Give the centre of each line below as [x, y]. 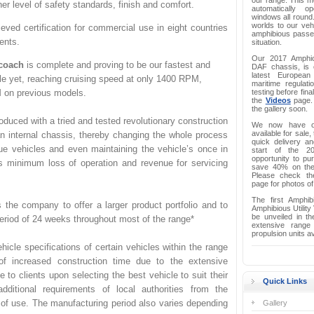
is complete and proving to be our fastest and [117, 65]
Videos [278, 100]
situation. [267, 42]
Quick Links [285, 281]
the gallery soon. [280, 109]
